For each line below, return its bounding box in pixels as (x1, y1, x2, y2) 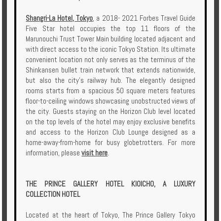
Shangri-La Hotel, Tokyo (26, 13, 93, 23)
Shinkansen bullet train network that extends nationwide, (26, 65, 195, 75)
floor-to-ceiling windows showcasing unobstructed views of (26, 96, 195, 106)
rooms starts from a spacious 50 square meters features (26, 86, 195, 96)
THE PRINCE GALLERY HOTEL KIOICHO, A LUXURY (26, 179, 195, 189)
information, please (26, 148, 82, 158)
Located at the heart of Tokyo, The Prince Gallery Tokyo (26, 210, 195, 220)
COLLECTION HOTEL (26, 189, 80, 199)
